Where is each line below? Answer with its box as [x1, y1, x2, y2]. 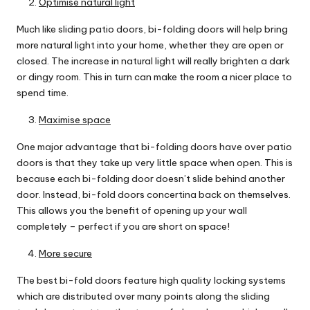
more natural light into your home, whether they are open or [17, 39, 284, 52]
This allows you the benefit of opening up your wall [17, 204, 247, 217]
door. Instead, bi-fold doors [17, 188, 147, 201]
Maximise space [39, 113, 111, 127]
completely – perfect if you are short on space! [17, 220, 230, 233]
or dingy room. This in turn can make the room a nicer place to [17, 71, 292, 84]
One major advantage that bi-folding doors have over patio [17, 140, 292, 154]
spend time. [17, 86, 69, 100]
